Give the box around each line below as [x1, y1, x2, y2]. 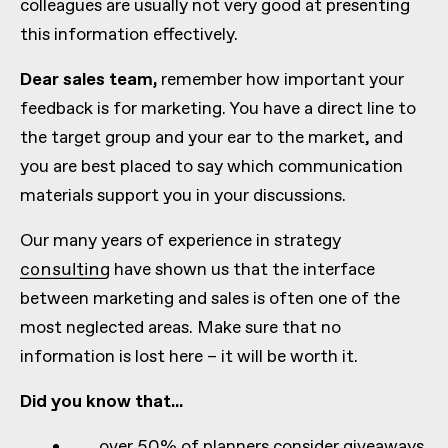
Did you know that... [20, 389, 183, 414]
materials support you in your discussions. [20, 183, 346, 208]
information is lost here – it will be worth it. [20, 344, 358, 369]
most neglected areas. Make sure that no [20, 315, 341, 340]
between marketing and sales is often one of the [20, 286, 400, 311]
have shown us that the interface [110, 257, 375, 282]
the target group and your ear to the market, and [20, 125, 403, 150]
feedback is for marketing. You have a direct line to [20, 96, 416, 121]
